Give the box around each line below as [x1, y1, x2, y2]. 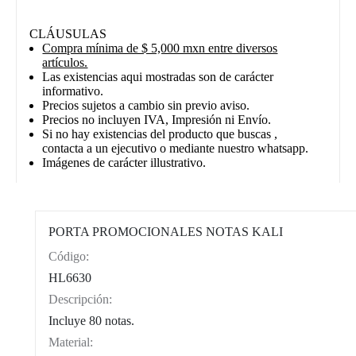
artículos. [42, 55, 88, 69]
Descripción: [48, 292, 113, 307]
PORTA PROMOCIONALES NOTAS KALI [48, 225, 284, 239]
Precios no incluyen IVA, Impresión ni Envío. [42, 112, 272, 126]
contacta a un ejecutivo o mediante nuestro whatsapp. [42, 141, 309, 155]
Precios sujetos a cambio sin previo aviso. [42, 98, 250, 112]
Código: [48, 250, 90, 264]
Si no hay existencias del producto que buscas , [42, 126, 278, 141]
